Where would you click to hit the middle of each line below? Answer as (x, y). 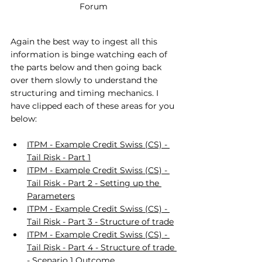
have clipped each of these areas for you (94, 106)
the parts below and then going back (87, 67)
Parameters (51, 196)
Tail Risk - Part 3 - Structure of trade (100, 221)
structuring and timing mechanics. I (86, 93)
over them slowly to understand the (85, 80)
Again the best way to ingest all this (85, 41)
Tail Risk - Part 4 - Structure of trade (102, 247)
